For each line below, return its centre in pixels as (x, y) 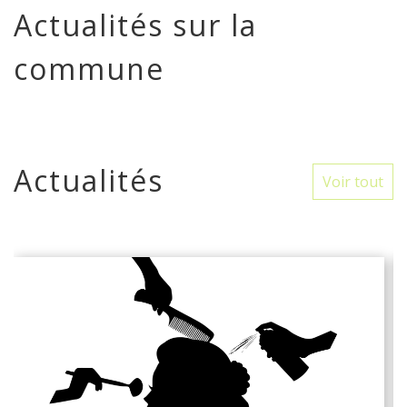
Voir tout (353, 182)
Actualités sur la (135, 25)
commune (89, 69)
